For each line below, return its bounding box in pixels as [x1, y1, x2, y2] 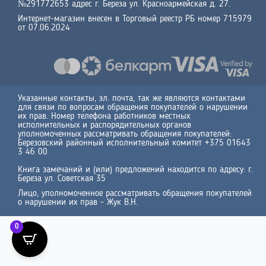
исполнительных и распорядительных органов [18, 121, 191, 130]
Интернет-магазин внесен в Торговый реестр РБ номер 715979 [18, 15, 252, 24]
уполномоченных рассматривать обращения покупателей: [18, 129, 232, 139]
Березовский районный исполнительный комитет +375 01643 [18, 138, 251, 148]
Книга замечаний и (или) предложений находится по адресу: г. [18, 165, 253, 175]
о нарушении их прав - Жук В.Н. [18, 198, 138, 207]
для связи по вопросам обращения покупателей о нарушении [18, 103, 248, 112]
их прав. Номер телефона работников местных [18, 112, 190, 121]
